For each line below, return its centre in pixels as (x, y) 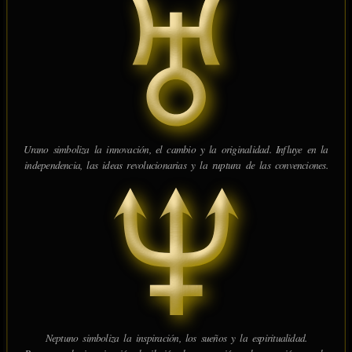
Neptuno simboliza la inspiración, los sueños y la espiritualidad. (176, 337)
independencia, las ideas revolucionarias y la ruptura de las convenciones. (176, 165)
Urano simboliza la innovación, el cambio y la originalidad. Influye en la (176, 149)
